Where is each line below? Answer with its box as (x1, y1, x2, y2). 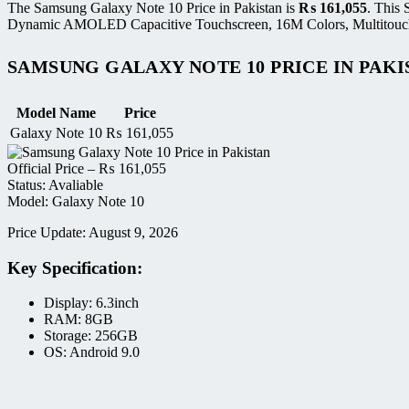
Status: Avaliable (7, 177, 103, 193)
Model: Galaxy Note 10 (7, 194, 144, 209)
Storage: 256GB (44, 328, 138, 344)
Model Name (16, 105, 96, 121)
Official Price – (7, 161, 99, 176)
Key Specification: (7, 257, 142, 278)
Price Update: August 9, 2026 (7, 225, 178, 240)
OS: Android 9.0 (44, 344, 140, 361)
